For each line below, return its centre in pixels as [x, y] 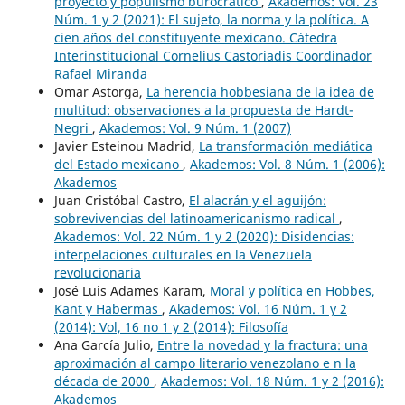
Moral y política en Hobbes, [292, 290]
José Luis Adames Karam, [132, 290]
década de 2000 [104, 381]
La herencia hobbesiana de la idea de [260, 91]
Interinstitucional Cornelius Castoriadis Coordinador [212, 55]
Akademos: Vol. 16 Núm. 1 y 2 [258, 308]
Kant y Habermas [108, 308]
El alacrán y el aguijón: [257, 200]
